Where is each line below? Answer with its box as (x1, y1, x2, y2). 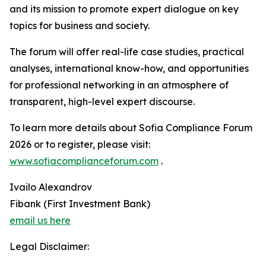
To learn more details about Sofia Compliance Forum (9, 122, 252, 134)
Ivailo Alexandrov (9, 181, 92, 193)
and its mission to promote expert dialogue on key (9, 3, 239, 15)
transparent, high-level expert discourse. (9, 96, 195, 107)
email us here (9, 214, 71, 226)
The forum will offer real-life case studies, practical (9, 46, 244, 58)
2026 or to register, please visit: (9, 138, 150, 150)
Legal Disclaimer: (9, 240, 89, 252)
